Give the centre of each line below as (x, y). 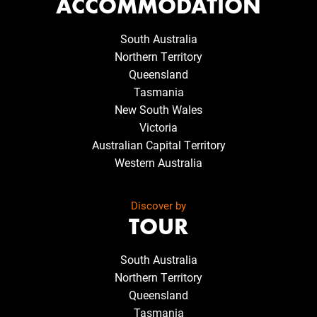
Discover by (158, 205)
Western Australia (158, 162)
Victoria (158, 127)
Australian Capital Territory (158, 144)
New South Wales (158, 109)
